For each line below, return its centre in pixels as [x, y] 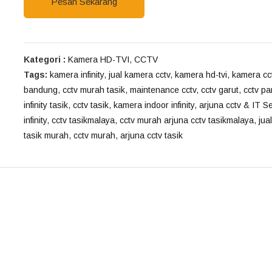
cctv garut [220, 90]
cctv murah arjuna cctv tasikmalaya [187, 120]
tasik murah [46, 135]
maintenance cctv [163, 90]
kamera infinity [77, 75]
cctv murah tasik [94, 90]
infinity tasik [46, 105]
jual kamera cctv [139, 75]
